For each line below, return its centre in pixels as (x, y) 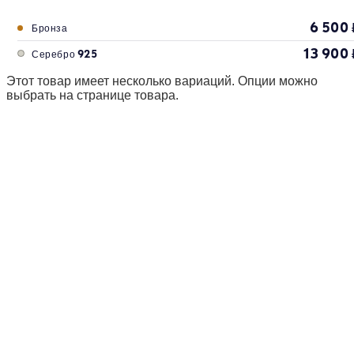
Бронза (50, 28)
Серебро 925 (65, 53)
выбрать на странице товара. (92, 95)
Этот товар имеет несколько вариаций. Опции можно (162, 81)
